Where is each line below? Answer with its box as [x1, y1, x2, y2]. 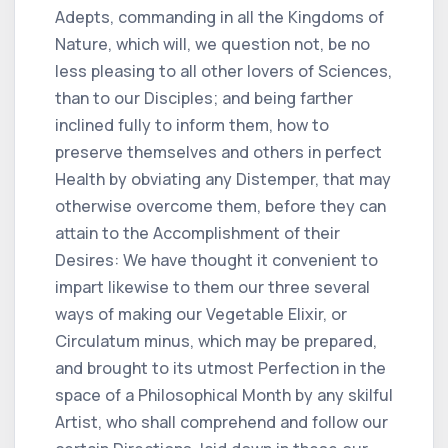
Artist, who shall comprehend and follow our [55, 410, 388, 433]
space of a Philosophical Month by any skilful [55, 383, 393, 406]
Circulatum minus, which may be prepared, [55, 329, 377, 352]
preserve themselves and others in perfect [55, 140, 382, 163]
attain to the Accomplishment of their [55, 221, 340, 244]
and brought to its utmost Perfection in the [55, 356, 386, 379]
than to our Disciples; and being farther [55, 86, 353, 109]
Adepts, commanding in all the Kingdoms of [55, 5, 384, 28]
